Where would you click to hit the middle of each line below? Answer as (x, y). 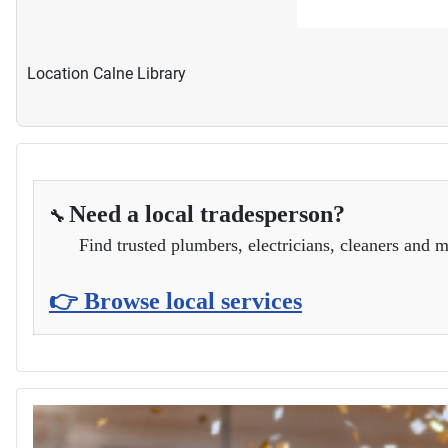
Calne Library (139, 74)
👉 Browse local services (175, 301)
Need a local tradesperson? (207, 214)
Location (60, 74)
